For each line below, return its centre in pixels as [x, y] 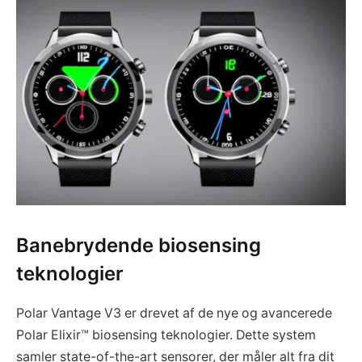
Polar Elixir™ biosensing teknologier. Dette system [166, 335]
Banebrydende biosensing [139, 245]
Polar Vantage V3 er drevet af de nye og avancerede [174, 313]
